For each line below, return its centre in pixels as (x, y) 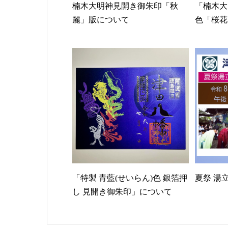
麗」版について (101, 20)
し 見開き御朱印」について (122, 192)
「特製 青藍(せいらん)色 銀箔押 (130, 178)
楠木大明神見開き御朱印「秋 (125, 6)
